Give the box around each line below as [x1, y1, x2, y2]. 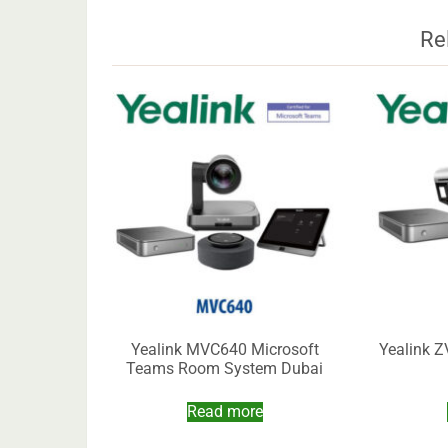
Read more [186, 402, 263, 422]
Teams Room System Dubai [126, 359, 324, 379]
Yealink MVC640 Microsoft [130, 340, 319, 360]
